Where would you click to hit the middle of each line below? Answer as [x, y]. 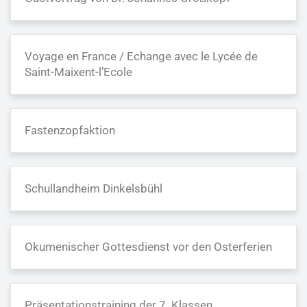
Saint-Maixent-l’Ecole [78, 72]
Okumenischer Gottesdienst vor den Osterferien [148, 247]
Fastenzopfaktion [70, 130]
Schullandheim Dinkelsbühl [94, 188]
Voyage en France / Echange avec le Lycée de [141, 56]
